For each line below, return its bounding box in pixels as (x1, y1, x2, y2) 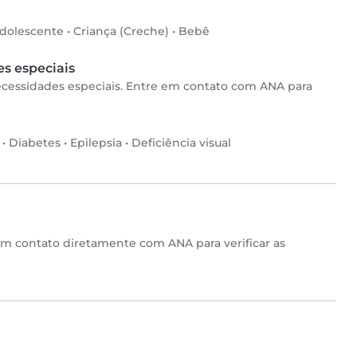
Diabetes (9, 135, 61, 151)
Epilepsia (70, 135, 122, 151)
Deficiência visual (131, 135, 231, 151)
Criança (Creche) (73, 24, 169, 39)
